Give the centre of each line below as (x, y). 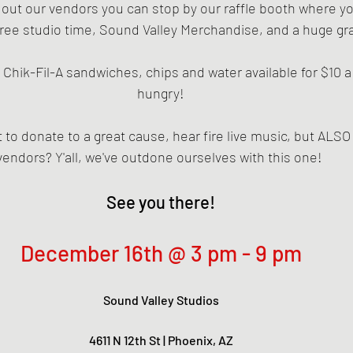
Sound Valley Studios (161, 300)
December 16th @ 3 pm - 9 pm (161, 253)
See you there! (161, 202)
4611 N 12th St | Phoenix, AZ (161, 340)
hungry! (161, 93)
